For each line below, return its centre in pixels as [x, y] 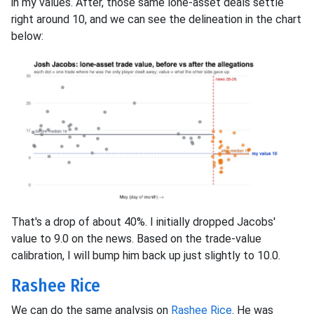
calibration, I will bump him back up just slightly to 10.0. [146, 255]
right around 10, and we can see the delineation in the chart [156, 20]
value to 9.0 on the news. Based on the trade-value [136, 238]
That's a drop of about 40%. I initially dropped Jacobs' [143, 221]
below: [27, 36]
